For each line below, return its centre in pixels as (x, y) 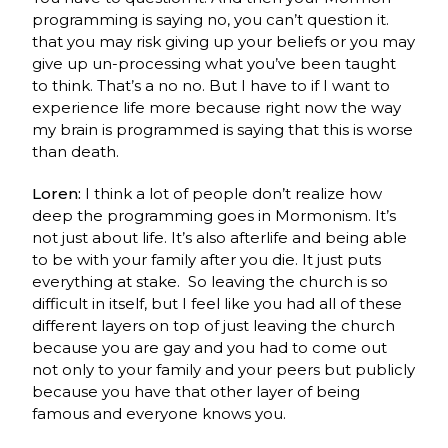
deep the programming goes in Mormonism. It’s (214, 215)
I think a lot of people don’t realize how (234, 193)
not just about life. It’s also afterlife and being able (220, 237)
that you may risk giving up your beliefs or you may (224, 41)
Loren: (59, 193)
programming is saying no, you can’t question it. (211, 19)
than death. (78, 151)
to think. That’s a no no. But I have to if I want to (211, 85)
